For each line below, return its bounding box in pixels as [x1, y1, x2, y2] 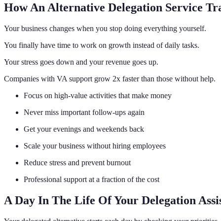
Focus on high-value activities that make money [24, 91, 172, 100]
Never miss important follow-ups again [24, 108, 145, 117]
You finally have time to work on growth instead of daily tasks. [4, 41, 199, 50]
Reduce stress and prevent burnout [24, 158, 131, 167]
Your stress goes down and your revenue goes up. [4, 58, 158, 67]
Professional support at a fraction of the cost [24, 175, 159, 184]
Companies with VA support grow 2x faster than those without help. [4, 74, 216, 83]
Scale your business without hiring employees [24, 142, 166, 150]
